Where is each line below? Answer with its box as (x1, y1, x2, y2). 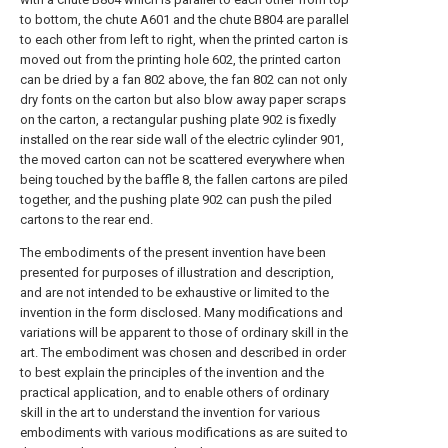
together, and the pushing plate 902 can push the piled (20, 192, 332, 207)
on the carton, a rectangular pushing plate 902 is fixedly (20, 112, 336, 127)
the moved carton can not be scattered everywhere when (20, 152, 345, 167)
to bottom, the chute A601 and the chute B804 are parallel (20, 12, 349, 27)
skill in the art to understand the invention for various (20, 405, 320, 420)
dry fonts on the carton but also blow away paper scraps (20, 92, 346, 107)
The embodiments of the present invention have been (20, 245, 326, 260)
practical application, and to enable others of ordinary (20, 385, 329, 400)
